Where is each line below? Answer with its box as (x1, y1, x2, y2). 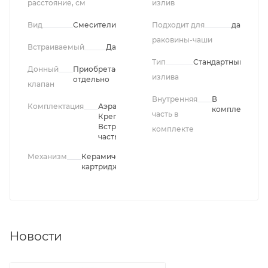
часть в (152, 109, 178, 119)
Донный (28, 65, 59, 74)
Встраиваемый (28, 42, 84, 52)
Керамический (81, 152, 138, 162)
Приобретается (73, 65, 132, 74)
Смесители (73, 20, 116, 30)
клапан (28, 80, 54, 89)
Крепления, (98, 112, 143, 121)
